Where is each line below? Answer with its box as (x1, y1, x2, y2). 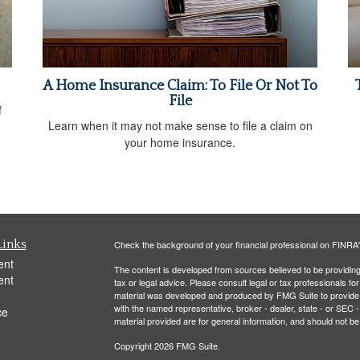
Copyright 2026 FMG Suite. (113, 338, 220, 352)
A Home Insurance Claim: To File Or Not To (43, 77, 317, 94)
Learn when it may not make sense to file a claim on (47, 117, 313, 133)
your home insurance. (125, 133, 235, 150)
